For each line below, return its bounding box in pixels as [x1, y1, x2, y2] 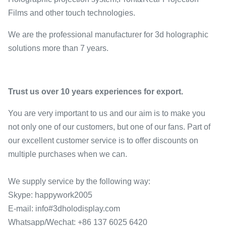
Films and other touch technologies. [8, 9, 135, 17]
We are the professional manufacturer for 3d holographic [8, 30, 208, 39]
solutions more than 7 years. [8, 44, 108, 52]
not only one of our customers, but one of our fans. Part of [8, 123, 210, 131]
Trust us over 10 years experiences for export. [8, 87, 183, 96]
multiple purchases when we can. [8, 150, 127, 158]
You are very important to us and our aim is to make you [8, 109, 205, 118]
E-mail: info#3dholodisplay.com [8, 204, 120, 213]
